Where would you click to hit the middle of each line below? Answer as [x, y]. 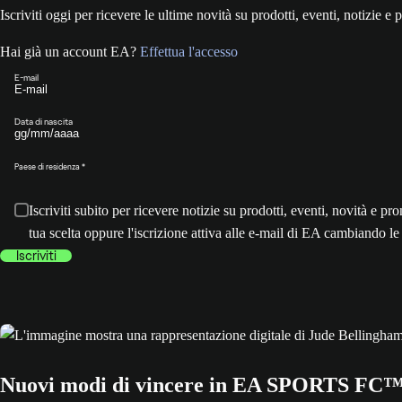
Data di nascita [44, 122]
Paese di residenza [47, 166]
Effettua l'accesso [189, 52]
